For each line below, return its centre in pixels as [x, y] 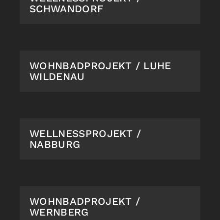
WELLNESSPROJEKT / [85, 134]
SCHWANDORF [67, 9]
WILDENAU [57, 77]
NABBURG [55, 144]
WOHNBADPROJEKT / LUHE [100, 66]
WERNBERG [59, 212]
